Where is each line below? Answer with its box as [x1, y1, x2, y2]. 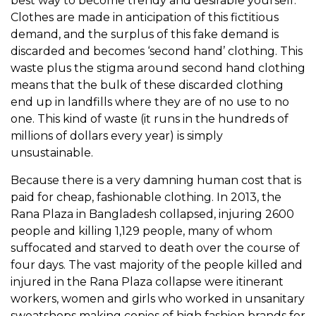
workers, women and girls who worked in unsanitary [11, 292, 305, 306]
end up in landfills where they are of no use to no [11, 95, 289, 109]
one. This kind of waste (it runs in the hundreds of [11, 112, 288, 126]
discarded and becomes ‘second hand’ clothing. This [11, 44, 303, 59]
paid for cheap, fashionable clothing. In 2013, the [11, 190, 281, 205]
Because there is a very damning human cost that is [11, 174, 301, 188]
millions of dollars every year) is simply [11, 129, 223, 143]
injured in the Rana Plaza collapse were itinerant [11, 275, 284, 289]
